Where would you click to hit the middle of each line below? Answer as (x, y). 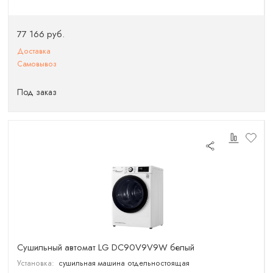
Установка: (36, 264)
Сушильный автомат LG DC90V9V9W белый (106, 247)
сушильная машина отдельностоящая (124, 264)
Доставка (34, 51)
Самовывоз (37, 64)
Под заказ (37, 92)
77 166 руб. (41, 34)
